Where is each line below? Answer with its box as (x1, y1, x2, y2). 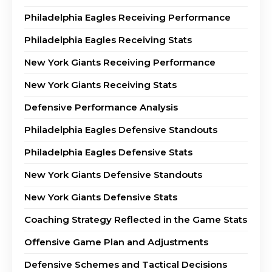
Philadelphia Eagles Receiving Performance (24, 11, 231, 23)
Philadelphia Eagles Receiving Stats (24, 33, 192, 46)
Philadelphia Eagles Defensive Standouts (24, 123, 217, 135)
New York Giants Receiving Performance (24, 56, 216, 68)
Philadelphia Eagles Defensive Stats (24, 146, 192, 158)
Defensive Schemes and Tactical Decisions (24, 258, 227, 270)
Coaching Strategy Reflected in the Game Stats (24, 213, 247, 225)
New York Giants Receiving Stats (24, 78, 177, 90)
